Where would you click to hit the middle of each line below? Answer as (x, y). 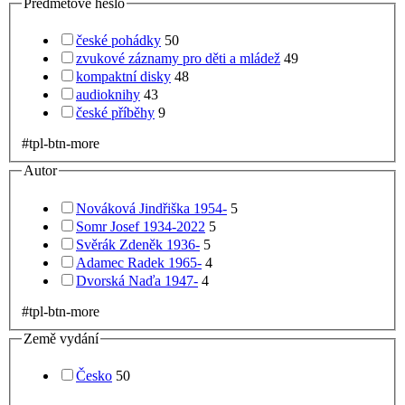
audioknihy (108, 95)
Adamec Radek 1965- (139, 262)
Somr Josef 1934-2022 (141, 226)
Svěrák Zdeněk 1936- (138, 244)
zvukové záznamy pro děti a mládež (178, 59)
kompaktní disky (123, 77)
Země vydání (61, 338)
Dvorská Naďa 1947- (137, 280)
